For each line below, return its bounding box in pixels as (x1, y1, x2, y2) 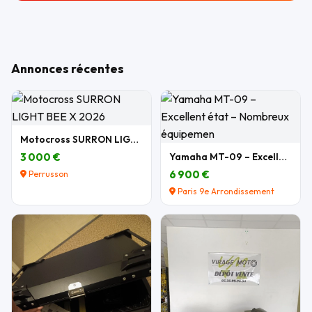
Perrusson (26, 169, 68, 180)
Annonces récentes (11, 61, 124, 77)
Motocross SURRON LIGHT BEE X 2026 (130, 133, 139, 146)
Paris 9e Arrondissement (175, 186, 274, 197)
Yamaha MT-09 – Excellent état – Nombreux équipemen (279, 150, 287, 164)
